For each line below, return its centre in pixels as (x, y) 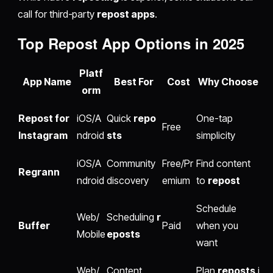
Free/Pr (178, 164)
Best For (134, 82)
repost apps (126, 14)
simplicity (216, 136)
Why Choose (228, 82)
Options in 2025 (188, 44)
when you (217, 226)
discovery (128, 181)
